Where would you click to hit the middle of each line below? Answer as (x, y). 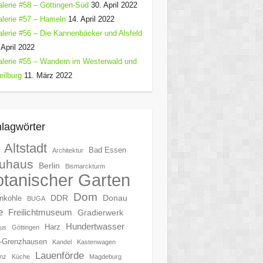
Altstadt (25, 148)
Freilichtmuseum (40, 212)
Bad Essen (107, 150)
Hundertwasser (95, 226)
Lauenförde (59, 256)
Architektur (68, 150)
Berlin (49, 166)
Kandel (62, 242)
